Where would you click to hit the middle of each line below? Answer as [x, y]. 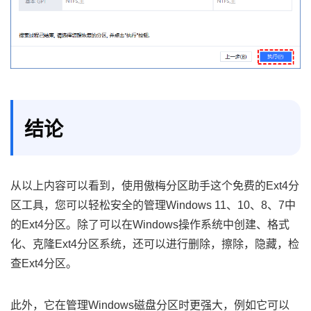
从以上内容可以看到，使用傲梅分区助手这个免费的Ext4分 [155, 185]
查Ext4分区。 [44, 263]
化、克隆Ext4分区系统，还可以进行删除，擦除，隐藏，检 [155, 244]
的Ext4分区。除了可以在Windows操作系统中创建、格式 [150, 224]
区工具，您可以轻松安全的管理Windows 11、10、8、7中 [153, 205]
